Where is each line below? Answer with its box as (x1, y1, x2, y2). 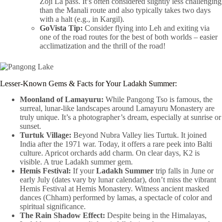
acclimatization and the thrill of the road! (40, 41, 166, 50)
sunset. (20, 122, 41, 131)
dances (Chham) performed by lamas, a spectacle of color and (20, 193, 212, 202)
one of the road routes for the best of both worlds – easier (40, 32, 218, 41)
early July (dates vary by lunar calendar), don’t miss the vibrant (20, 175, 216, 184)
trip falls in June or (154, 166, 214, 175)
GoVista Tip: (40, 23, 83, 32)
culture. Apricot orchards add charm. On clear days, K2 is (20, 149, 200, 158)
